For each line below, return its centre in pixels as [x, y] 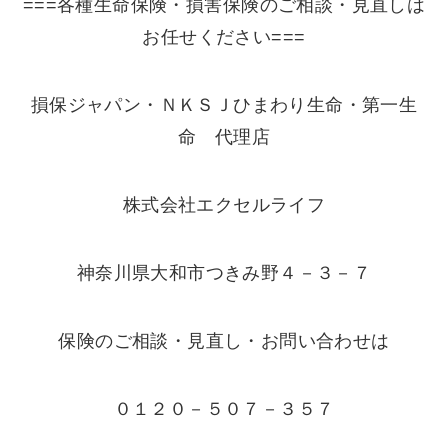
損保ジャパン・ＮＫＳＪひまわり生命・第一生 [224, 105]
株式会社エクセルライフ [224, 205]
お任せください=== [224, 37]
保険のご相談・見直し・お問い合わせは [224, 340]
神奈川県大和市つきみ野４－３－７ [224, 272]
